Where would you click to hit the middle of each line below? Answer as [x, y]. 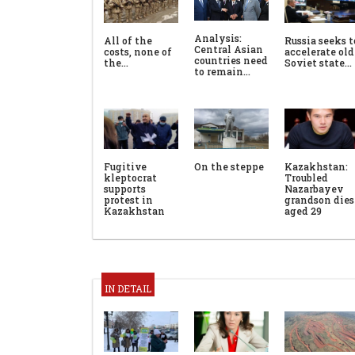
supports [125, 189]
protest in [128, 200]
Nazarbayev [314, 189]
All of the [128, 40]
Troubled [306, 178]
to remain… [222, 71]
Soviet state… [318, 62]
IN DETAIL [128, 289]
